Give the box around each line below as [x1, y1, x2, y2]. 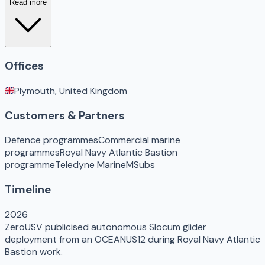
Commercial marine [98, 134, 180, 147]
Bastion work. [5, 245, 63, 258]
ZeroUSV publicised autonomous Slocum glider [5, 220, 206, 233]
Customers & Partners [5, 108, 125, 123]
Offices [5, 59, 44, 74]
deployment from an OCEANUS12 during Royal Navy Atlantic [5, 232, 260, 245]
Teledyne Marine [55, 159, 126, 172]
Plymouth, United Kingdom [14, 84, 127, 97]
